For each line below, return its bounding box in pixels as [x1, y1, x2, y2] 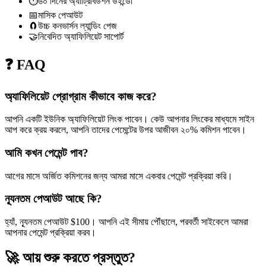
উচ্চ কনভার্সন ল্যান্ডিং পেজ [38, 20, 117, 31]
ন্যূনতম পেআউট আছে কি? [5, 192, 102, 205]
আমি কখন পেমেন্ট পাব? [5, 147, 88, 159]
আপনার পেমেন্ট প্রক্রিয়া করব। [5, 227, 96, 238]
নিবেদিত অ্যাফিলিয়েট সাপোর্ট [38, 31, 123, 42]
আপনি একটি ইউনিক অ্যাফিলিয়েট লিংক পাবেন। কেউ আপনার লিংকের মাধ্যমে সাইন [5, 114, 254, 125]
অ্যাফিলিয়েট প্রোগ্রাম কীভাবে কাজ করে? [5, 90, 157, 103]
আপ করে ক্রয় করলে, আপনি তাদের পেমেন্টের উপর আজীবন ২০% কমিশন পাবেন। [5, 125, 246, 135]
